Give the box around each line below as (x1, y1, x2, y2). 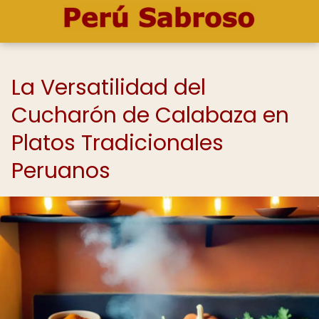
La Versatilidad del (11, 73, 206, 103)
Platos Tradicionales (11, 128, 224, 158)
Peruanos (11, 156, 110, 186)
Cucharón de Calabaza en (11, 100, 289, 130)
